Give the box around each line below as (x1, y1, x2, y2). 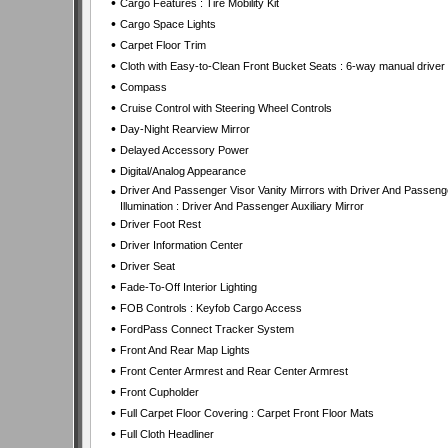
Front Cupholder (119, 386, 199, 398)
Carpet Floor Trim (119, 39, 206, 51)
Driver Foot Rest (119, 218, 201, 230)
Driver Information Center (119, 239, 243, 251)
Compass (119, 81, 167, 93)
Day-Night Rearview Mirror (119, 123, 250, 135)
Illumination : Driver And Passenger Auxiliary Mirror (119, 200, 364, 212)
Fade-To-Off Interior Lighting (119, 281, 257, 293)
